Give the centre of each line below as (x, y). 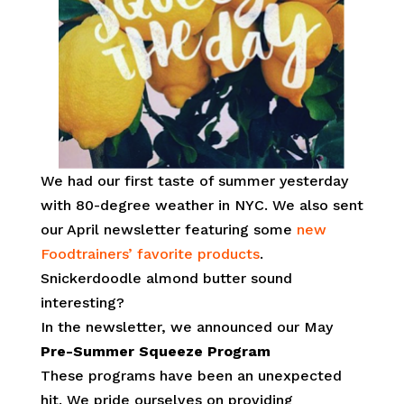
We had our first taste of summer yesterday (194, 180)
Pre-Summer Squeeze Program (155, 351)
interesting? (82, 302)
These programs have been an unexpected (191, 375)
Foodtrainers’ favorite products (150, 253)
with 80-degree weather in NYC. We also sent (202, 205)
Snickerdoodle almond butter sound (166, 278)
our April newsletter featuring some (168, 229)
